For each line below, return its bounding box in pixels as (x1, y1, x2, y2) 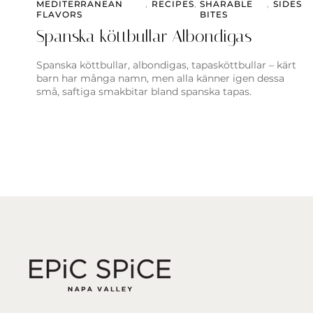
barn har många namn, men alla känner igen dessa (36, 72, 284, 85)
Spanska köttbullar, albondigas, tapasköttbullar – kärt (36, 59, 296, 72)
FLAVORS (36, 9, 82, 20)
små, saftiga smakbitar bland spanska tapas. (36, 85, 252, 99)
